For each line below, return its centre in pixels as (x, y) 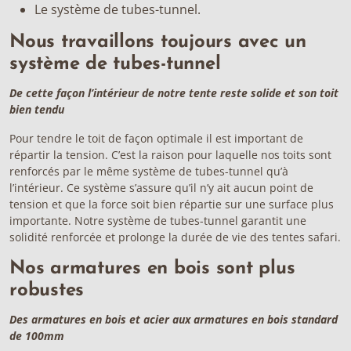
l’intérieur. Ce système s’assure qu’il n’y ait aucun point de (161, 188)
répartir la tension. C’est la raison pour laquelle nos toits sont (170, 155)
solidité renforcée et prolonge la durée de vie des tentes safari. (175, 237)
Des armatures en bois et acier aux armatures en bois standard (174, 319)
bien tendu (37, 109)
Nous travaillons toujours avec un (158, 42)
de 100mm (37, 336)
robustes (47, 291)
